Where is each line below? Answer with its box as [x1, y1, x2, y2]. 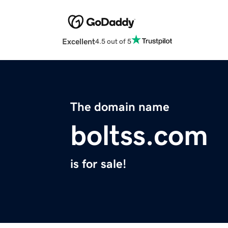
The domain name [70, 101, 169, 113]
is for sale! [70, 158, 126, 170]
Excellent [62, 37, 95, 46]
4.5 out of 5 [95, 37, 131, 45]
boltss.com [70, 121, 208, 150]
